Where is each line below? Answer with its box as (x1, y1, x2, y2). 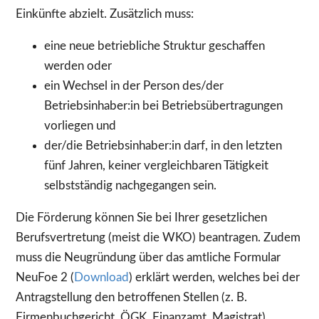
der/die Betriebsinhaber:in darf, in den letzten (44, 140, 282, 152)
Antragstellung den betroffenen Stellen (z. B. (16, 291, 247, 303)
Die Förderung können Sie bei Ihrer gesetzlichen (16, 211, 267, 224)
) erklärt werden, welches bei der (129, 271, 300, 283)
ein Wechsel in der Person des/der (44, 80, 224, 93)
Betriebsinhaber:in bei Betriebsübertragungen (44, 100, 283, 113)
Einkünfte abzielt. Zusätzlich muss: (16, 8, 194, 21)
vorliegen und (44, 120, 116, 132)
